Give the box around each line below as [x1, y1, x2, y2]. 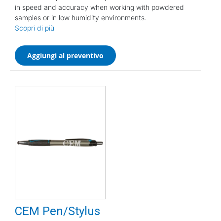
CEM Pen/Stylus [15, 204, 100, 218]
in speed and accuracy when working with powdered [15, 2, 184, 11]
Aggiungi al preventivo [27, 50, 104, 60]
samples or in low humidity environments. [15, 13, 147, 22]
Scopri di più [15, 23, 54, 32]
